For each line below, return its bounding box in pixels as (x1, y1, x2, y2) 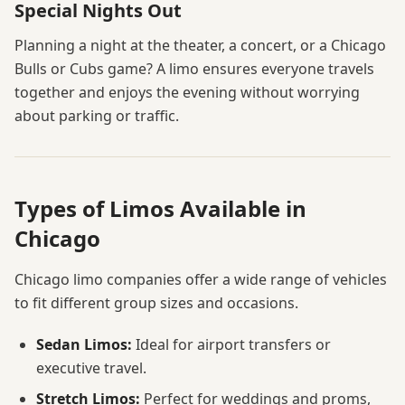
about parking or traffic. (14, 106, 179, 127)
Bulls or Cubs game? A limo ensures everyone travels (14, 59, 374, 80)
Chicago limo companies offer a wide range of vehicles (14, 269, 387, 290)
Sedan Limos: (36, 334, 132, 355)
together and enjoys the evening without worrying (14, 82, 360, 103)
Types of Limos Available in (14, 193, 306, 224)
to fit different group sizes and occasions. (14, 293, 298, 314)
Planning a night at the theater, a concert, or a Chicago (14, 35, 386, 56)
